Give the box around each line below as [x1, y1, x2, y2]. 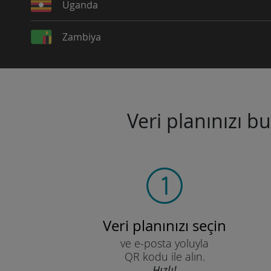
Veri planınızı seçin [103, 216, 226, 235]
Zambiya [62, 30, 101, 44]
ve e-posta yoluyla [120, 236, 209, 250]
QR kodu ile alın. [124, 249, 205, 264]
